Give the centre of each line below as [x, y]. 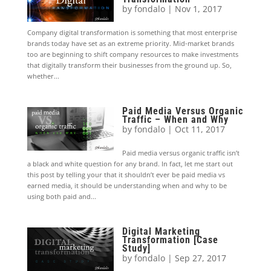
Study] [137, 249]
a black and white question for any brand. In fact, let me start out [130, 164]
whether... [43, 76]
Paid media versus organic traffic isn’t [181, 153]
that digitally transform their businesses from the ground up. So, [129, 65]
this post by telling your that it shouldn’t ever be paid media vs [126, 175]
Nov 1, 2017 [199, 9]
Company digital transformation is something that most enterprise [132, 33]
